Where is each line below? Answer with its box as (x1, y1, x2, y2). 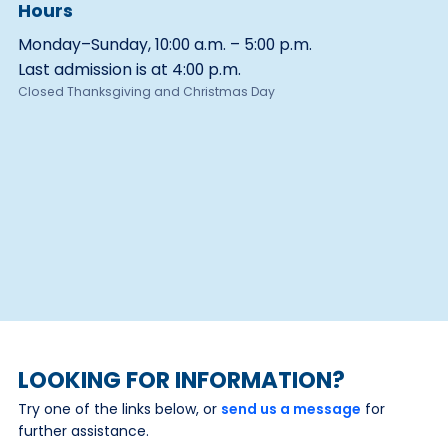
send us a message (220, 399, 361, 420)
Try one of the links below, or (17, 399, 221, 420)
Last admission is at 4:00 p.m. (17, 58, 241, 82)
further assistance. (17, 421, 149, 442)
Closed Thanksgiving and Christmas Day (17, 83, 275, 101)
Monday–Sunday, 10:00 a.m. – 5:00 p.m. (17, 33, 312, 57)
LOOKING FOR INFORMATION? (17, 364, 345, 397)
